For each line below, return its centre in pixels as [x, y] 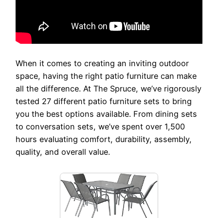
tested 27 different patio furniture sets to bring [104, 101]
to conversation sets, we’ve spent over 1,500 [100, 126]
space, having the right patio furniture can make [106, 76]
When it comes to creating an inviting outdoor [102, 63]
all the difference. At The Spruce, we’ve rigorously [109, 88]
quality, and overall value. [63, 152]
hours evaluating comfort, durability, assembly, [104, 139]
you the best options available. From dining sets [106, 114]
